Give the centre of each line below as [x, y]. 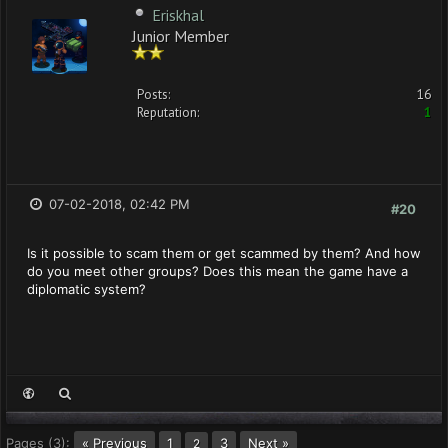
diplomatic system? [86, 289]
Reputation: [168, 112]
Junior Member [180, 34]
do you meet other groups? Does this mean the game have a [217, 271]
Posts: [153, 94]
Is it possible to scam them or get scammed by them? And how [224, 253]
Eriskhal [178, 15]
